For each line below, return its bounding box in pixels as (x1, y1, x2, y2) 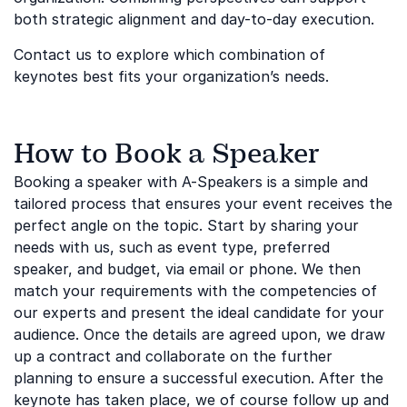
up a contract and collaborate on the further (14, 347, 333, 365)
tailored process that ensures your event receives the (14, 194, 392, 213)
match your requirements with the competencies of (14, 282, 377, 300)
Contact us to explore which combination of (14, 45, 325, 64)
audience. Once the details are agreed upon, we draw (14, 325, 385, 343)
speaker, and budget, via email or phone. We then (14, 260, 361, 278)
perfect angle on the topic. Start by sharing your (14, 216, 359, 234)
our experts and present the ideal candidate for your (14, 303, 384, 322)
